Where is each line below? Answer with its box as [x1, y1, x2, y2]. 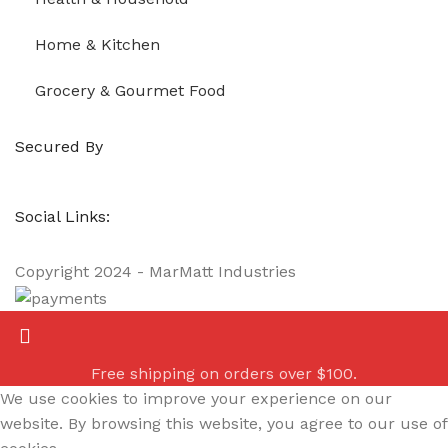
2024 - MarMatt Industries [94, 262, 296, 281]
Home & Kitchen [35, 35, 160, 54]
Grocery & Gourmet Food [35, 81, 226, 100]
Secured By [15, 137, 103, 156]
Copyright [15, 262, 94, 281]
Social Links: [15, 207, 110, 226]
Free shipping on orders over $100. [91, 363, 357, 383]
